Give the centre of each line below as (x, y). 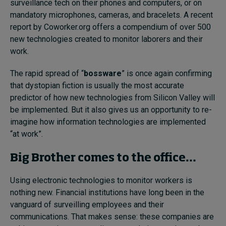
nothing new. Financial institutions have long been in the (107, 192)
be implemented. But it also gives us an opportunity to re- (111, 109)
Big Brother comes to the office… (103, 158)
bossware (103, 73)
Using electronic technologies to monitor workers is (101, 180)
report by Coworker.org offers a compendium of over (104, 27)
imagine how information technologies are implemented (108, 122)
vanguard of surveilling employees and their (87, 204)
